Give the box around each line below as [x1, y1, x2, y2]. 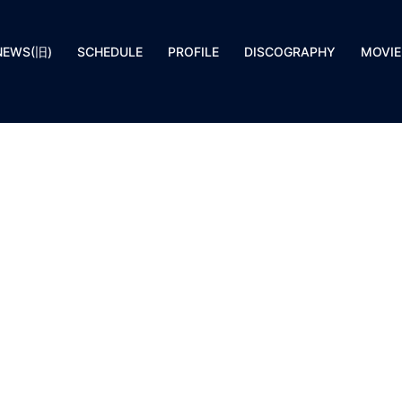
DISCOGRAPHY [244, 43, 336, 59]
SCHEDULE [77, 43, 143, 59]
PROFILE [168, 43, 219, 59]
